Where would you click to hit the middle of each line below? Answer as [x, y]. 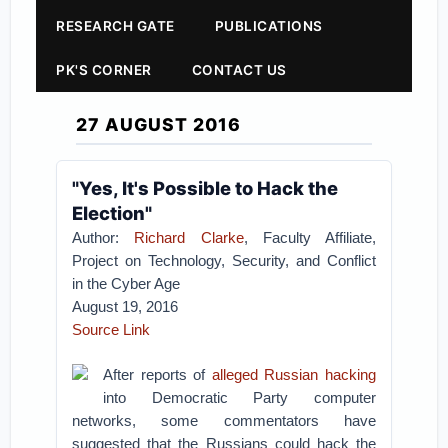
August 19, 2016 [125, 306]
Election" [112, 213]
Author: [103, 237]
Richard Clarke [189, 237]
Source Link [111, 329]
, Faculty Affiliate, [309, 237]
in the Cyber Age [126, 283]
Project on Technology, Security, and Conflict [224, 260]
